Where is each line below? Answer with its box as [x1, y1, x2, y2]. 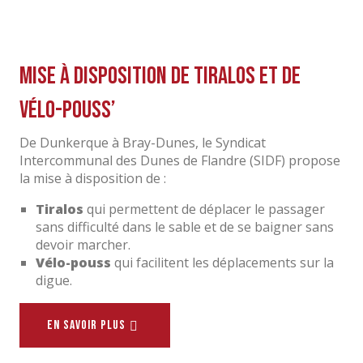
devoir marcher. [36, 236, 130, 254]
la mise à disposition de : [19, 169, 166, 188]
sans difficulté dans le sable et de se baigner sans [36, 218, 334, 237]
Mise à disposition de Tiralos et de [19, 62, 301, 92]
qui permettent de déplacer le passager [83, 200, 325, 219]
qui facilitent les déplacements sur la [111, 254, 334, 272]
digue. [36, 271, 72, 290]
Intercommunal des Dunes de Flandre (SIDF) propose [19, 152, 340, 170]
